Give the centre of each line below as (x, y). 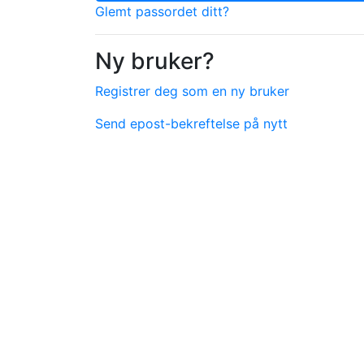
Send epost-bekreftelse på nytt (191, 123)
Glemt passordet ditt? (162, 11)
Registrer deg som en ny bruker (192, 91)
